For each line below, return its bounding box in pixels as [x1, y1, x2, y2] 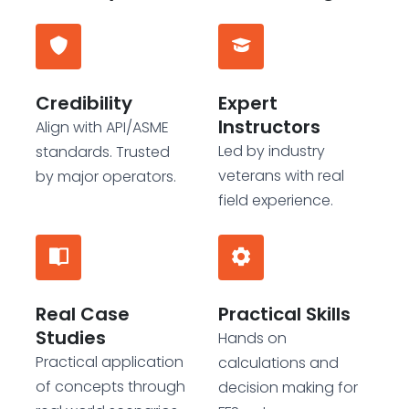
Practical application [36, 351, 184, 372]
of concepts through [36, 375, 185, 397]
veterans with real [218, 164, 344, 186]
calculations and [218, 351, 339, 373]
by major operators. [36, 165, 176, 187]
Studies [36, 324, 106, 351]
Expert [218, 89, 278, 116]
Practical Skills [218, 300, 351, 327]
